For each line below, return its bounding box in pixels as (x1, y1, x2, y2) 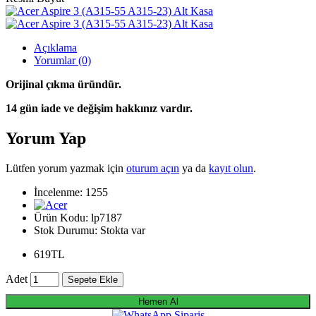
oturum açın (126, 162, 179, 174)
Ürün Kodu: (34, 211, 91, 224)
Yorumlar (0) (34, 54, 91, 66)
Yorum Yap (6, 128, 86, 147)
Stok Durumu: (34, 224, 100, 236)
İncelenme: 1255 (34, 186, 108, 198)
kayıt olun (209, 162, 253, 174)
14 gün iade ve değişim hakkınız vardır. (6, 102, 193, 114)
